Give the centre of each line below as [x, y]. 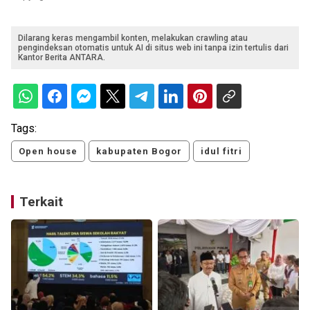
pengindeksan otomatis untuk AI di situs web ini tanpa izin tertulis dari [153, 47]
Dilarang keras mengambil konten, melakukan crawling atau [133, 38]
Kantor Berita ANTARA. [62, 57]
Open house [48, 151]
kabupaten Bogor [139, 151]
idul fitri [221, 151]
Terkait [41, 201]
